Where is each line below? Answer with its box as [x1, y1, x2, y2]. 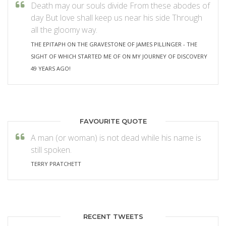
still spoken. [31, 144, 72, 155]
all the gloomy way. [31, 24, 97, 36]
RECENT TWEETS [83, 212, 143, 220]
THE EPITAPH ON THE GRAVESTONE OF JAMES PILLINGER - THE [31, 40, 197, 48]
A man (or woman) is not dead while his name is [31, 132, 201, 143]
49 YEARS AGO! [31, 64, 71, 72]
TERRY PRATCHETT [31, 160, 81, 168]
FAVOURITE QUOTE [79, 117, 147, 125]
